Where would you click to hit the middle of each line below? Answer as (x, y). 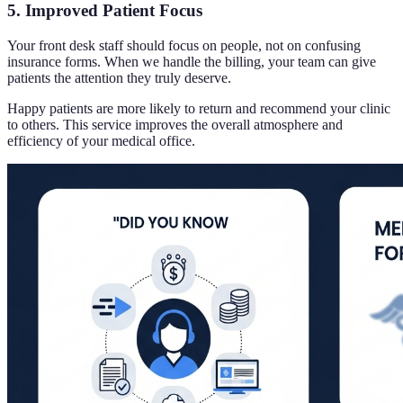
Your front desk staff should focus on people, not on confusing (184, 46)
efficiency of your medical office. (101, 141)
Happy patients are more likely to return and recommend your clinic (199, 109)
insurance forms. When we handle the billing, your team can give (192, 62)
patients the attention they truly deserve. (119, 78)
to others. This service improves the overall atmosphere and (175, 125)
